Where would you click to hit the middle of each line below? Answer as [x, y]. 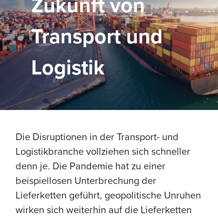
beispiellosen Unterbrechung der [86, 180]
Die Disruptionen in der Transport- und [97, 136]
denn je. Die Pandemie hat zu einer [91, 166]
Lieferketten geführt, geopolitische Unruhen [108, 195]
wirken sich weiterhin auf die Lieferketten [104, 209]
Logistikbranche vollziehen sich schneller [103, 151]
